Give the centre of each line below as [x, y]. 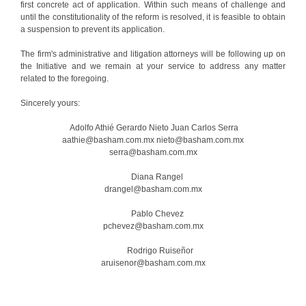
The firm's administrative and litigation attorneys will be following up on [153, 54]
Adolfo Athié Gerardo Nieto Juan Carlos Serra [153, 127]
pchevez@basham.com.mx [153, 226]
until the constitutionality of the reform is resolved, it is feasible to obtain [153, 17]
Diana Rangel [153, 177]
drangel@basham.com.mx [153, 189]
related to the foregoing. [65, 78]
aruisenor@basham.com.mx [153, 263]
